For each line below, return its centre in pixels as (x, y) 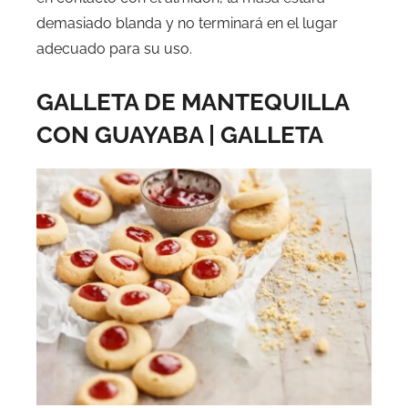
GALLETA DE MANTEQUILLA (193, 102)
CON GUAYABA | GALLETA (180, 134)
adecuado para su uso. (114, 48)
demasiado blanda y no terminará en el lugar (187, 23)
